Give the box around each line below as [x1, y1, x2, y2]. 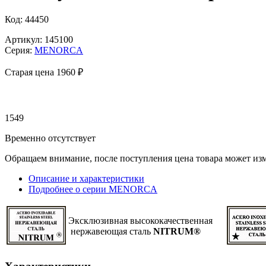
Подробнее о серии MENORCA [28, 184, 157, 195]
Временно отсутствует [5, 133, 96, 144]
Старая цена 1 [5, 67, 61, 78]
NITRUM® [153, 226, 201, 237]
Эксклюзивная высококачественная [68, 216, 224, 226]
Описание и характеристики [28, 173, 144, 184]
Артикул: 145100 [5, 34, 73, 45]
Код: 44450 [5, 14, 49, 25]
